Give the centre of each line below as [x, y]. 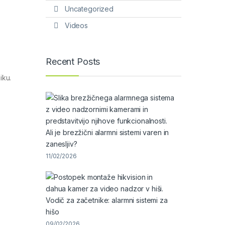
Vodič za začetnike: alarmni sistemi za [107, 200]
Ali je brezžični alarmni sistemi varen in [107, 132]
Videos [76, 26]
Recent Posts [73, 61]
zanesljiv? [62, 144]
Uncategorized [89, 9]
